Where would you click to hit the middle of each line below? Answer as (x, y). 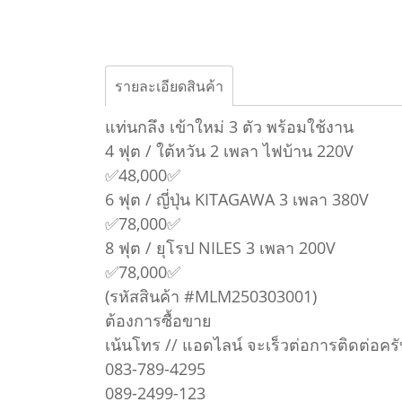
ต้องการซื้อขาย (158, 320)
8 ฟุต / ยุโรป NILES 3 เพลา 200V (220, 247)
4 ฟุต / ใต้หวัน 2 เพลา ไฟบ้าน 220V (229, 150)
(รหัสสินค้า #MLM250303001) (211, 296)
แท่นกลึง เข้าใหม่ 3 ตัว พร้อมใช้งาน (229, 126)
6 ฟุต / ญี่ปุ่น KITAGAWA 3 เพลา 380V (237, 199)
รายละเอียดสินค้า (169, 86)
